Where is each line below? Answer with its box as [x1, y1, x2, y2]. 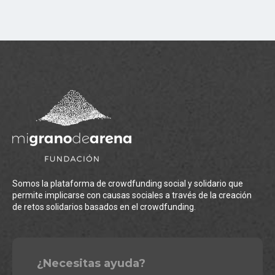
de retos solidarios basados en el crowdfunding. [12, 202, 196, 212]
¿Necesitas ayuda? [37, 257, 145, 271]
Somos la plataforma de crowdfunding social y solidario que [12, 179, 243, 189]
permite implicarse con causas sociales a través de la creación [12, 190, 252, 201]
